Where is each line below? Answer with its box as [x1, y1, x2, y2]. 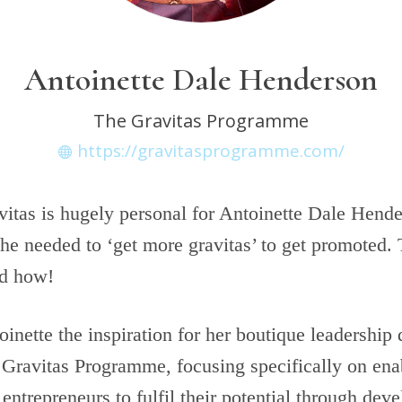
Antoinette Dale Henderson [24, 60, 378, 99]
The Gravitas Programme [93, 109, 309, 133]
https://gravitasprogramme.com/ [76, 139, 345, 162]
